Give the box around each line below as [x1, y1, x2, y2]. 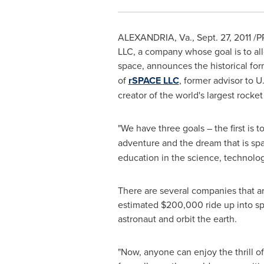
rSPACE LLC [128, 74, 179, 87]
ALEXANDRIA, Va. [117, 31, 192, 44]
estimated [117, 198, 161, 211]
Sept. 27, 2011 [196, 31, 251, 44]
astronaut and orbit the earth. [117, 212, 237, 225]
